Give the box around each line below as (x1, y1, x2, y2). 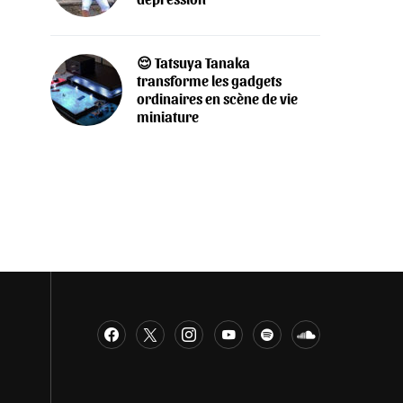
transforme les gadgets (137, 72, 282, 90)
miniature (137, 108, 199, 126)
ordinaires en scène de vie (137, 90, 298, 108)
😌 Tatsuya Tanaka (137, 54, 250, 72)
